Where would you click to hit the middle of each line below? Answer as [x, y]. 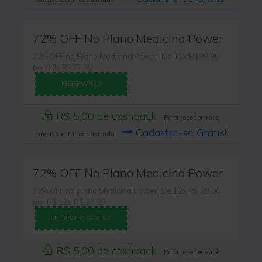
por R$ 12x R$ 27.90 [70, 201]
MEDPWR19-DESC [81, 218]
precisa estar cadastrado [76, 134]
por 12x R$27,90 [63, 68]
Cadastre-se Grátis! [179, 132]
